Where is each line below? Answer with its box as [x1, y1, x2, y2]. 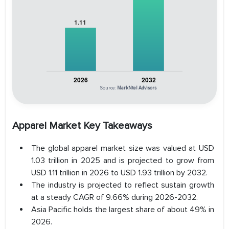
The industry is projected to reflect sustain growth [31, 180, 214, 191]
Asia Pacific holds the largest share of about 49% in [31, 204, 214, 215]
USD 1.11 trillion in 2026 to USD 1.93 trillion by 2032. [31, 168, 208, 178]
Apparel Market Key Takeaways [12, 120, 152, 132]
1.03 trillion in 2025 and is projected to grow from [31, 155, 214, 166]
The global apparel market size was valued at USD [31, 143, 214, 154]
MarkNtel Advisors [117, 85, 156, 91]
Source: [100, 85, 117, 91]
